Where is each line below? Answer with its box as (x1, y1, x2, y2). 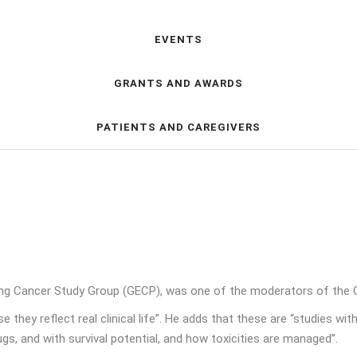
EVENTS (155, 33, 202, 45)
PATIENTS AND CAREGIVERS (96, 120, 261, 133)
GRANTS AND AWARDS (114, 76, 243, 89)
